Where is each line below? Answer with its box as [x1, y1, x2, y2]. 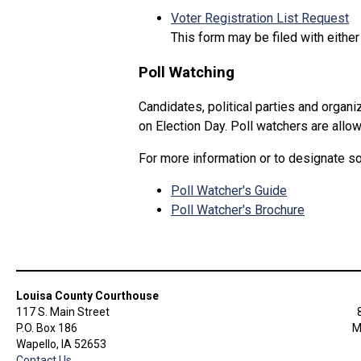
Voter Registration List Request [171, 10, 349, 27]
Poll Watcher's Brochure [171, 201, 305, 218]
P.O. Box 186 [16, 321, 77, 334]
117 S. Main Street [16, 305, 110, 318]
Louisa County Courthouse [16, 288, 159, 302]
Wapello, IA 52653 [16, 337, 106, 351]
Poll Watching [139, 63, 234, 81]
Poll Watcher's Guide [171, 182, 287, 198]
